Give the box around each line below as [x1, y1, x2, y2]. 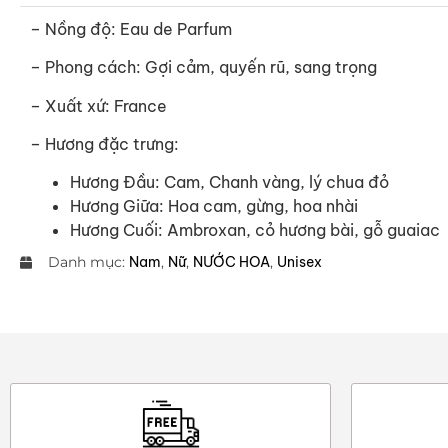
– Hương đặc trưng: [30, 133, 179, 154]
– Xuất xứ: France [30, 95, 167, 116]
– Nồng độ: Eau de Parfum [30, 18, 232, 39]
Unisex [277, 253, 322, 272]
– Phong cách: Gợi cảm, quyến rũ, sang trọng [30, 57, 377, 78]
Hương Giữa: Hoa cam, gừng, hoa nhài [70, 196, 358, 217]
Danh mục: [48, 253, 129, 272]
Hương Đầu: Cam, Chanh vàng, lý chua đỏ [70, 172, 389, 193]
